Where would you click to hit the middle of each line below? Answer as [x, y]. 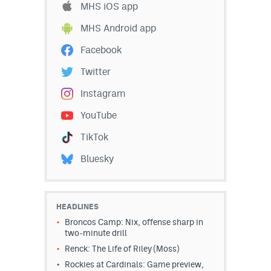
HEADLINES [77, 207]
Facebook [101, 50]
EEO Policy [35, 15]
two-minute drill [96, 233]
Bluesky [97, 159]
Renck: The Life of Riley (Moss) [122, 249]
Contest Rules [41, 39]
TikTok [94, 137]
